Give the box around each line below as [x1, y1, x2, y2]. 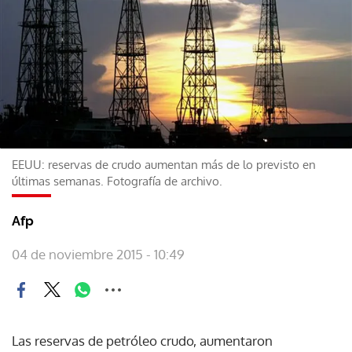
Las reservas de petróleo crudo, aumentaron [12, 332, 273, 349]
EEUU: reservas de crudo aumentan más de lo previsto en [12, 156, 316, 172]
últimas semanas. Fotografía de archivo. [12, 173, 222, 189]
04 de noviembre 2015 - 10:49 [12, 245, 185, 262]
